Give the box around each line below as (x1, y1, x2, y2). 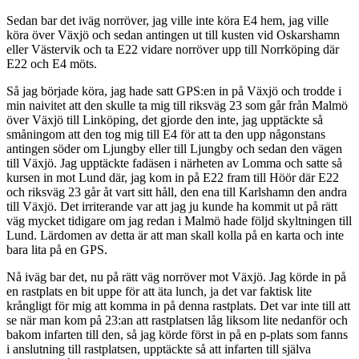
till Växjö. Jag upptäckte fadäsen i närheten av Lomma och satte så (6, 155, 342, 170)
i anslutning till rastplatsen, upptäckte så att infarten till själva (6, 341, 311, 356)
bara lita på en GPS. (6, 242, 107, 256)
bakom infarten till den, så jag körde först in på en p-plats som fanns (6, 327, 348, 341)
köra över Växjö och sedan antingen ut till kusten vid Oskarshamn (6, 27, 340, 42)
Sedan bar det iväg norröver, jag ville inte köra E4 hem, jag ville (6, 13, 329, 27)
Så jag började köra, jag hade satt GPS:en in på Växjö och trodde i (6, 83, 341, 98)
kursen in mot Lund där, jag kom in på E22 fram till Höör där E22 (6, 170, 339, 184)
